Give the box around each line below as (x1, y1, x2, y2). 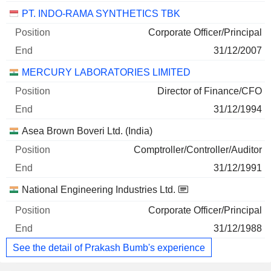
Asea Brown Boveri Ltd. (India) (22, 126, 152, 137)
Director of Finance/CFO (157, 86, 262, 97)
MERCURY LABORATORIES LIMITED (22, 67, 191, 78)
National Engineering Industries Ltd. (22, 184, 175, 195)
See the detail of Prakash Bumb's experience (13, 242, 205, 253)
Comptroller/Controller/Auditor (134, 145, 262, 155)
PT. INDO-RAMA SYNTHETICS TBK (22, 8, 180, 19)
